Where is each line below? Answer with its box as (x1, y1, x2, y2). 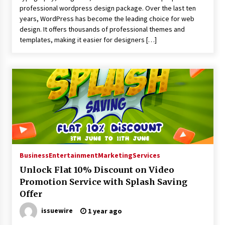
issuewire (41, 205, 73, 215)
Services (132, 151, 160, 160)
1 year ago (86, 206, 122, 215)
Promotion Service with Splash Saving (19, 177, 187, 187)
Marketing (97, 151, 133, 160)
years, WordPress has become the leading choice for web (19, 14, 194, 23)
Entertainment (48, 151, 98, 160)
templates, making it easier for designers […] (19, 35, 157, 44)
